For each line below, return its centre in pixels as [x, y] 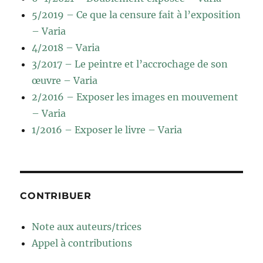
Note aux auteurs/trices [87, 227]
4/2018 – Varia [66, 48]
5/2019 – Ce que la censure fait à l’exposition [136, 15]
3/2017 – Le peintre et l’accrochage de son [130, 64]
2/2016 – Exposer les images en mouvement [135, 97]
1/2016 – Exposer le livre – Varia [107, 130]
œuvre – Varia [65, 81]
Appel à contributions [82, 243]
